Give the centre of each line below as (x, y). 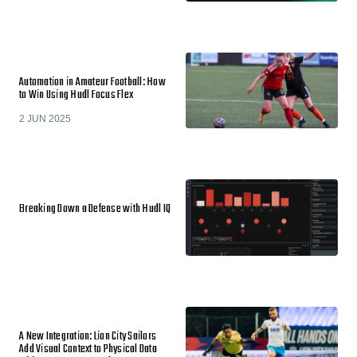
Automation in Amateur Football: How (92, 82)
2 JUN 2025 (45, 118)
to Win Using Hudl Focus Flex (76, 95)
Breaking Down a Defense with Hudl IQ (95, 209)
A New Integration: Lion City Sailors (88, 336)
